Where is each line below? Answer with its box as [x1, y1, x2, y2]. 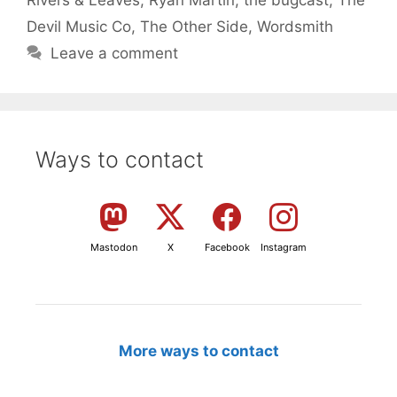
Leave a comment [51, 43, 179, 62]
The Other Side [140, 17, 248, 35]
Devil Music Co [27, 17, 131, 35]
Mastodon [90, 240, 137, 253]
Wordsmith [257, 17, 333, 35]
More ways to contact [118, 341, 279, 360]
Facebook [204, 240, 250, 253]
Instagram [261, 240, 307, 253]
